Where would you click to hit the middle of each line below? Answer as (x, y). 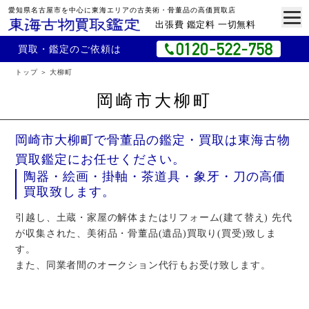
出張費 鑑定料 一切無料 (206, 24)
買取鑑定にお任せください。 (101, 159)
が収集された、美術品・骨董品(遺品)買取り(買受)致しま (146, 233)
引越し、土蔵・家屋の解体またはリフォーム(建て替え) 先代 (154, 218)
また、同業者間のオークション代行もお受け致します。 (143, 265)
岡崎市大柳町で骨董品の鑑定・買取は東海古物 (153, 140)
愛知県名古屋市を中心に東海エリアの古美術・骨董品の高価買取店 (122, 10)
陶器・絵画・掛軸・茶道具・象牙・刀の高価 (155, 177)
